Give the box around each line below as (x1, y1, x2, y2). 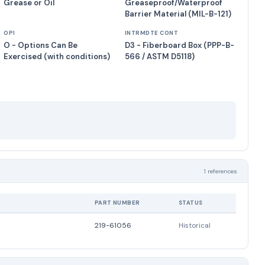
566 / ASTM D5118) (124, 51, 195, 62)
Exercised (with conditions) (4, 51, 111, 62)
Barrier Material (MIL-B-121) (124, 9, 231, 19)
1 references (204, 167, 237, 175)
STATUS (179, 199, 203, 206)
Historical (179, 221, 211, 230)
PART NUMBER (95, 199, 140, 206)
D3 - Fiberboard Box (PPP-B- (124, 40, 234, 50)
